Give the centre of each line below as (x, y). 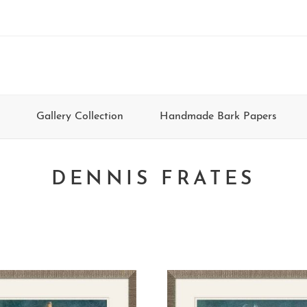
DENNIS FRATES (153, 180)
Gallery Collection (80, 116)
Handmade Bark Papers (218, 116)
